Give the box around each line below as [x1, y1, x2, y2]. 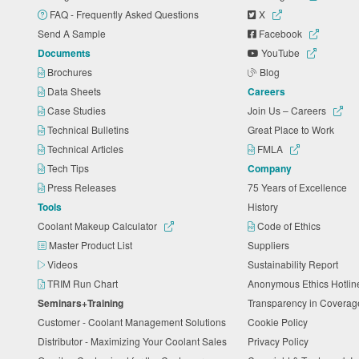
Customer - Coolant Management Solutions [38, 314, 231, 329]
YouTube [259, 45, 303, 59]
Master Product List [46, 237, 137, 252]
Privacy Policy [248, 333, 314, 348]
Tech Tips [45, 160, 94, 175]
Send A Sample [38, 26, 111, 40]
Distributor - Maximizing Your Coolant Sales [38, 333, 232, 348]
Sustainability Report [248, 256, 344, 271]
